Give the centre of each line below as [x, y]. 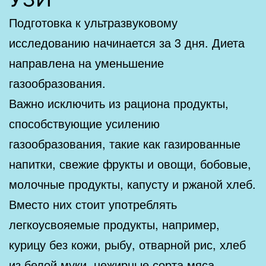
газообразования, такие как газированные [125, 144]
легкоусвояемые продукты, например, [114, 224]
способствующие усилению [84, 123]
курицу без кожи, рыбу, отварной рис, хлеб [127, 245]
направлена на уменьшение [86, 63]
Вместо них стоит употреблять [93, 204]
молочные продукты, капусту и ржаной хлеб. [132, 184]
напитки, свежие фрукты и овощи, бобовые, [130, 164]
